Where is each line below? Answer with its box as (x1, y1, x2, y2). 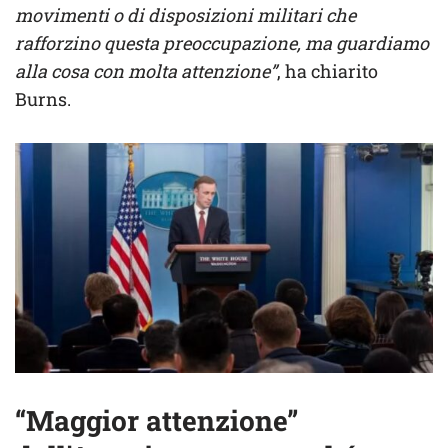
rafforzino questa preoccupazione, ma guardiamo (15, 30, 429, 55)
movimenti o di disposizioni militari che (15, 2, 356, 27)
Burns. (15, 86, 71, 111)
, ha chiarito (277, 58, 378, 83)
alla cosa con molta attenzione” (15, 58, 277, 83)
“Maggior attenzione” (15, 402, 298, 440)
